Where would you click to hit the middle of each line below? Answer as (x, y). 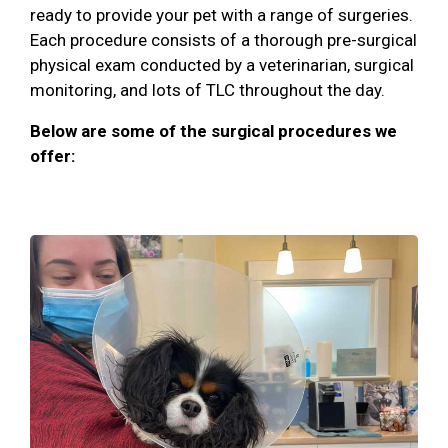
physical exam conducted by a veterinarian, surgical (222, 64)
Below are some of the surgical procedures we (213, 130)
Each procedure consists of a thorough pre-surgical (223, 39)
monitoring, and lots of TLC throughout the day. (207, 89)
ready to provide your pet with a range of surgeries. (221, 14)
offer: (52, 155)
